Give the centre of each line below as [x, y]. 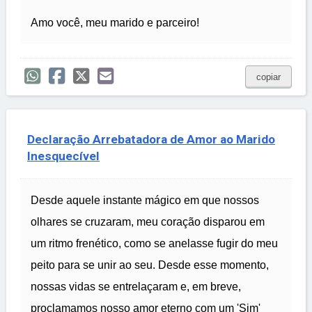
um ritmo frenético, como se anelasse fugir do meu [154, 244]
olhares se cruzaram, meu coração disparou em [148, 222]
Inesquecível [63, 156]
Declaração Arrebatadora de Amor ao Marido [151, 140]
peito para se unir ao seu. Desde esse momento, [150, 265]
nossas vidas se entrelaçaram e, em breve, [136, 287]
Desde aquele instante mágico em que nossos [145, 201]
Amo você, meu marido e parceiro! [115, 23]
